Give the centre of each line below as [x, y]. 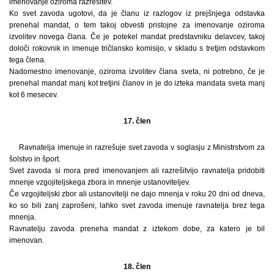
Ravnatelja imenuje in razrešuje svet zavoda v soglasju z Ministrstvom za [142, 147]
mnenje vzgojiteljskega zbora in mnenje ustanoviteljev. [100, 182]
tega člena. [28, 60]
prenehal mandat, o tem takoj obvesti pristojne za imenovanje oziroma [137, 25]
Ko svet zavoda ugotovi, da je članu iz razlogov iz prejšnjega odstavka [137, 13]
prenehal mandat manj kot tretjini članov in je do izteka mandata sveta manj [137, 83]
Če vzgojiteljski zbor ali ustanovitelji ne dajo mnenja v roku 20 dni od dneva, [137, 194]
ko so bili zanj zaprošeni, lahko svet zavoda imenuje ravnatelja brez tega [137, 205]
